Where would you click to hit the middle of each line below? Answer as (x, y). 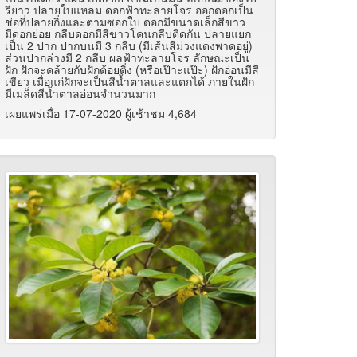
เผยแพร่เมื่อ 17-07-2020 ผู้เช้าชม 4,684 (101, 113)
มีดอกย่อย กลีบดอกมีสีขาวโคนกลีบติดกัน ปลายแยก (128, 33)
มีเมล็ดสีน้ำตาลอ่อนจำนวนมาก (80, 93)
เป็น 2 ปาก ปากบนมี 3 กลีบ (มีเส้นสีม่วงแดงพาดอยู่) (129, 45)
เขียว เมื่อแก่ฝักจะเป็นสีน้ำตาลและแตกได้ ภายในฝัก (129, 81)
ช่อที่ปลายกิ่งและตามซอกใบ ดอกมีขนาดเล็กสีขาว (125, 21)
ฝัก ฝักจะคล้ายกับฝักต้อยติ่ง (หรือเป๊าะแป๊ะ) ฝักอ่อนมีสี (132, 69)
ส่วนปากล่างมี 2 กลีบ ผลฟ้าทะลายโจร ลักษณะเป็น (127, 57)
